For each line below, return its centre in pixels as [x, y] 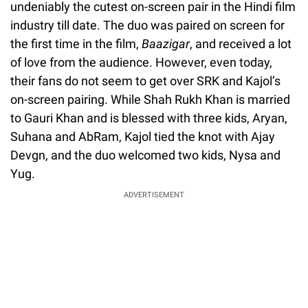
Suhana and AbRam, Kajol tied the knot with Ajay [143, 136]
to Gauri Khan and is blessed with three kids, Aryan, [149, 118]
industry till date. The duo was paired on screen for [147, 25]
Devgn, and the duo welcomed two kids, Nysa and [145, 155]
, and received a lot [241, 43]
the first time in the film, [76, 43]
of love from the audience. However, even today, [141, 62]
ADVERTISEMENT [154, 195]
